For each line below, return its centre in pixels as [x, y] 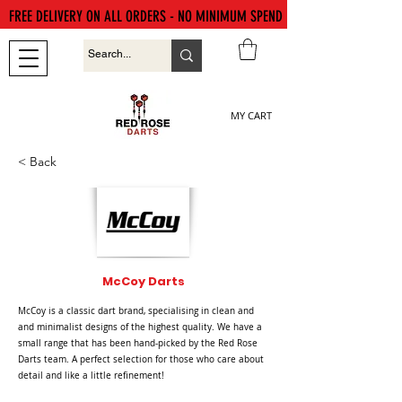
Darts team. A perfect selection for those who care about [141, 359]
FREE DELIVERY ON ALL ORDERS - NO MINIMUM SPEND [146, 16]
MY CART [251, 115]
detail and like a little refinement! [91, 375]
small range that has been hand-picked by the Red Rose [138, 343]
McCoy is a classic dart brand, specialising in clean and [136, 310]
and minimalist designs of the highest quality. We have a [140, 327]
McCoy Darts [144, 281]
